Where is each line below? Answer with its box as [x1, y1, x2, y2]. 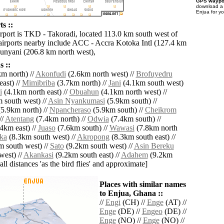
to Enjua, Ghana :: [99, 189, 163, 198]
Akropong [76, 132, 109, 141]
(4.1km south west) [120, 78, 183, 87]
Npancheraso [49, 105, 91, 114]
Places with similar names [99, 180, 186, 189]
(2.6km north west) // [65, 69, 136, 78]
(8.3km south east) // [109, 132, 175, 141]
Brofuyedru [135, 69, 172, 78]
